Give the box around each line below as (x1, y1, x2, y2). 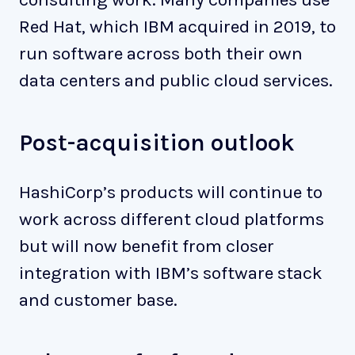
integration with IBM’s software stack (19, 262, 323, 284)
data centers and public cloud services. (19, 70, 333, 92)
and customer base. (19, 289, 177, 311)
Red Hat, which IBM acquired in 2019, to (19, 16, 336, 38)
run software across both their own (19, 43, 303, 65)
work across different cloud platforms (19, 208, 324, 231)
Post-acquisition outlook (19, 128, 295, 158)
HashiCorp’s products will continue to (19, 181, 323, 204)
